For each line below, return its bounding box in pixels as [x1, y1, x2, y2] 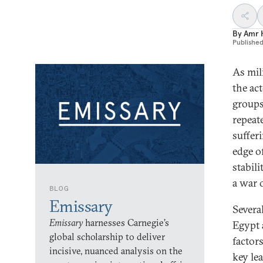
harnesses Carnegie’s [83, 217, 169, 228]
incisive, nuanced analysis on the [49, 245, 183, 257]
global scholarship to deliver [49, 231, 165, 242]
